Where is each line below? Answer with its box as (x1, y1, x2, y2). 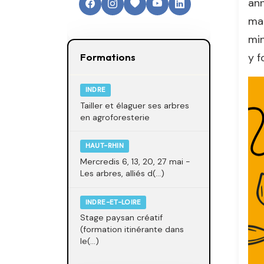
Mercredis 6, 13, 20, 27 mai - (80, 156, 190, 167)
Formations (80, 51, 136, 63)
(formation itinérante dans (80, 224, 184, 235)
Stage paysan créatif (80, 212, 163, 223)
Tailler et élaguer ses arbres (80, 100, 189, 111)
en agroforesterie (80, 111, 150, 123)
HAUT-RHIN (85, 141, 124, 151)
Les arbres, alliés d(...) (80, 168, 164, 179)
